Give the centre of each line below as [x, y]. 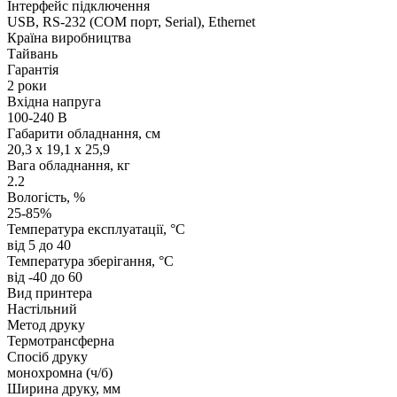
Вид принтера [50, 293]
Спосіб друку [47, 357]
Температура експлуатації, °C [96, 230]
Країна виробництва [69, 38]
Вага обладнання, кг [69, 166]
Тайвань [32, 54]
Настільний [42, 309]
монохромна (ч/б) [60, 373]
